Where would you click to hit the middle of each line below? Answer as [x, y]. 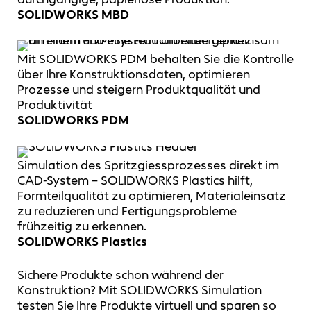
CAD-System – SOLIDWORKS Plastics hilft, [135, 180]
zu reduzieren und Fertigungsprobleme [127, 211]
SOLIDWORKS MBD [73, 14]
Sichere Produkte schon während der [120, 275]
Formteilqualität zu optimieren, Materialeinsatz [152, 195]
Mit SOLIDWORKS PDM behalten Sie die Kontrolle [155, 59]
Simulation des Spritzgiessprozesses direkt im [148, 165]
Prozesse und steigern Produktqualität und [139, 90]
